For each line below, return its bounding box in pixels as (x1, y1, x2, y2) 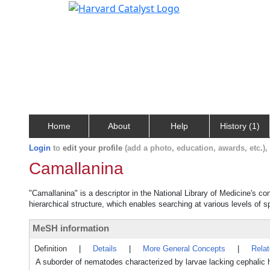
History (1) (219, 121, 260, 131)
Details (93, 244, 117, 253)
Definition (34, 244, 67, 253)
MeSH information (33, 223, 109, 233)
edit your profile (63, 143, 122, 152)
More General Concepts (143, 244, 225, 253)
